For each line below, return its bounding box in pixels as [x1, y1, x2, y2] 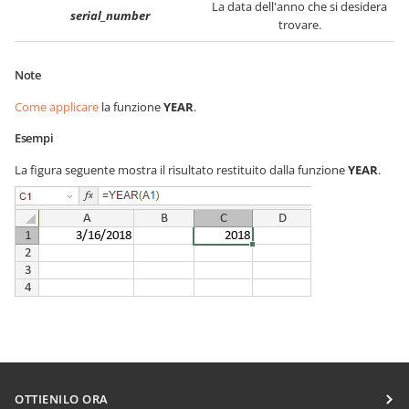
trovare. [278, 16, 321, 33]
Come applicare [15, 99, 99, 115]
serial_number [69, 7, 150, 24]
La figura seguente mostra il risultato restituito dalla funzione [15, 162, 348, 178]
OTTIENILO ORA [15, 391, 109, 407]
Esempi [15, 130, 54, 146]
